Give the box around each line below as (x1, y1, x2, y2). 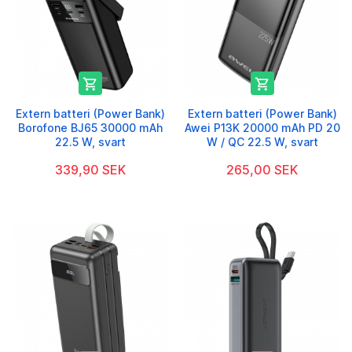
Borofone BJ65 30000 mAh (17, 121, 163, 135)
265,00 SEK (226, 162, 298, 178)
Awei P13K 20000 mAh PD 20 (184, 121, 340, 135)
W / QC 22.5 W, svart (206, 135, 318, 149)
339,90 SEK (54, 162, 126, 178)
